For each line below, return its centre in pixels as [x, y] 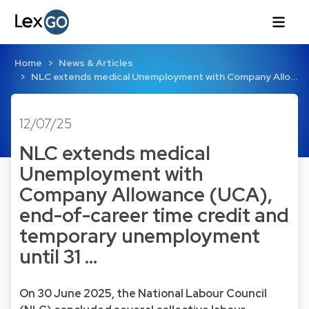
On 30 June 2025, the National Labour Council [143, 293]
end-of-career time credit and [154, 215]
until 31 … [58, 257]
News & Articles [96, 63]
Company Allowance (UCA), [146, 195]
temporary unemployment [140, 236]
